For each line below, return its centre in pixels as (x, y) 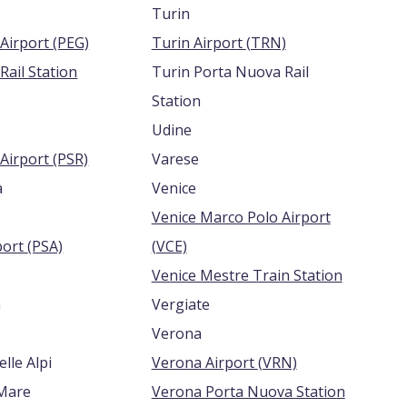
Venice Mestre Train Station (247, 275)
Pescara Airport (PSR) (71, 159)
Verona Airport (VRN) (277, 362)
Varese (175, 159)
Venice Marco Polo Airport (241, 217)
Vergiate (180, 304)
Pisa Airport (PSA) (45, 246)
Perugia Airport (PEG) (71, 43)
